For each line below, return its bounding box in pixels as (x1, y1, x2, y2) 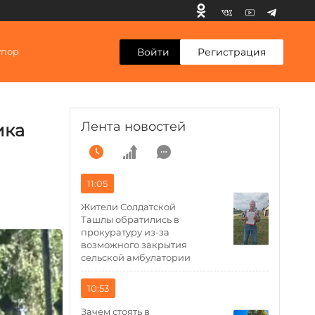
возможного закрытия (81, 239, 188, 250)
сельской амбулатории (81, 252, 191, 263)
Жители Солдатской (81, 201, 176, 212)
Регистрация (197, 45, 266, 58)
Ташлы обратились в (81, 214, 180, 225)
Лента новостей (81, 119, 186, 134)
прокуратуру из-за (81, 226, 170, 238)
